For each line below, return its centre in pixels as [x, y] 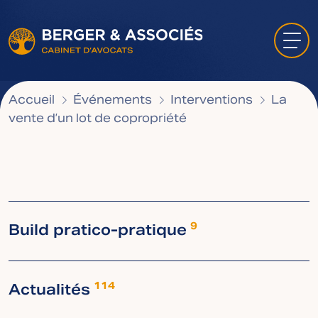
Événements [113, 101]
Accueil [32, 101]
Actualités [49, 291]
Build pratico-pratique [98, 231]
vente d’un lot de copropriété [98, 119]
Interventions [212, 101]
